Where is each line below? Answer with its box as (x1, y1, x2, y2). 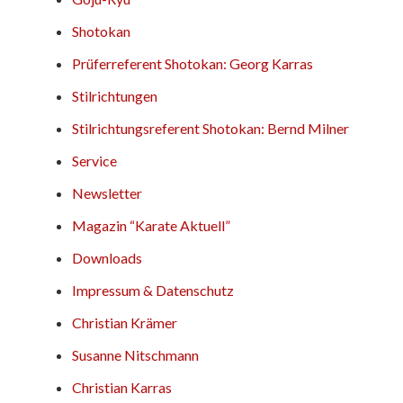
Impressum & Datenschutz (72, 281, 234, 299)
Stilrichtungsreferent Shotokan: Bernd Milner (72, 119, 349, 137)
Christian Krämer (72, 313, 177, 331)
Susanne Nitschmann (72, 345, 199, 363)
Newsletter (72, 184, 142, 201)
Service (72, 151, 117, 169)
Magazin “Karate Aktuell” (72, 216, 230, 234)
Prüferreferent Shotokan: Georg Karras (72, 54, 313, 72)
